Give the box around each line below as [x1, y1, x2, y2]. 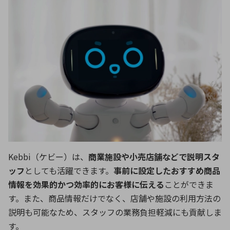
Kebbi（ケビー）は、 [8, 150, 88, 163]
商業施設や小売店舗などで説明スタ [88, 150, 220, 163]
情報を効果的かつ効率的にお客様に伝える [8, 178, 164, 191]
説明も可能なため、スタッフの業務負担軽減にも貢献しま [8, 206, 222, 219]
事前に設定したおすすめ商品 [113, 164, 220, 177]
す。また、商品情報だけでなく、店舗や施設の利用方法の [8, 192, 221, 205]
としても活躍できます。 [25, 164, 113, 177]
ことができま [164, 178, 214, 191]
